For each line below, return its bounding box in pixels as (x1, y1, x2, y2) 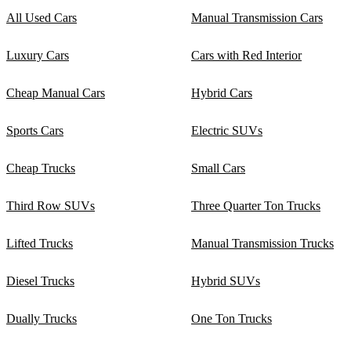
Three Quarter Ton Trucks (191, 198, 320, 212)
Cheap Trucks (6, 161, 75, 175)
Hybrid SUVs (191, 273, 260, 288)
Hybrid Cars (191, 85, 252, 100)
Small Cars (191, 161, 245, 175)
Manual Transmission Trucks (191, 236, 334, 250)
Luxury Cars (6, 48, 69, 62)
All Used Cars (6, 10, 77, 24)
